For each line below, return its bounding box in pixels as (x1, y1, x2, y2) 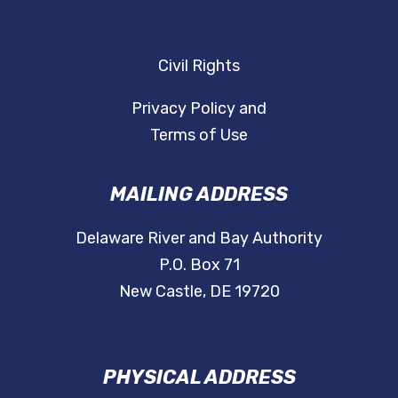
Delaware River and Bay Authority (76, 227, 322, 248)
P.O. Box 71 (158, 254, 240, 275)
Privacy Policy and (131, 98, 267, 118)
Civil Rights (158, 55, 240, 76)
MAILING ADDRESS (110, 182, 288, 205)
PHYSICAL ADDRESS (102, 365, 296, 388)
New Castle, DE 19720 (118, 281, 280, 301)
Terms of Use (150, 124, 248, 145)
